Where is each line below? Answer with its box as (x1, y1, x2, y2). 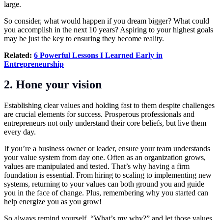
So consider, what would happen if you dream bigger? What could (4, 16, 209, 25)
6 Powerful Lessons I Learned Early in (34, 51, 163, 59)
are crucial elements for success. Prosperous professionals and (4, 110, 194, 119)
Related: (4, 51, 34, 59)
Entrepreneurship (4, 59, 64, 68)
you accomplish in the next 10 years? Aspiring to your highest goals (4, 25, 213, 34)
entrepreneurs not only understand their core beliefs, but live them (4, 119, 206, 128)
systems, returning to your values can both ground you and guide (4, 180, 204, 189)
